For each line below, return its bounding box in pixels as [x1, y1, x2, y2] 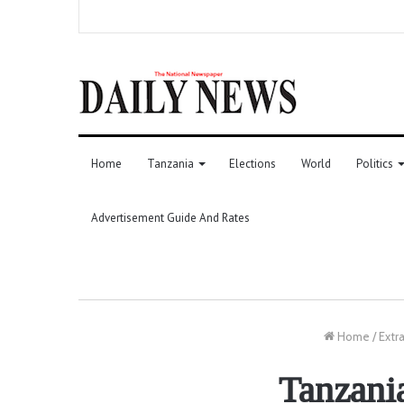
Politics [356, 155, 393, 171]
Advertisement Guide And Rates [91, 209, 250, 225]
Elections [229, 155, 276, 171]
